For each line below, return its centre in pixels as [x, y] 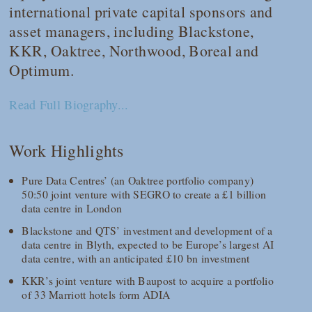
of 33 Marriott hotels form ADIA [96, 295]
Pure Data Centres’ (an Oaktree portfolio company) [138, 180]
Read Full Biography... [69, 104]
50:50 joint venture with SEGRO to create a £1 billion [144, 194]
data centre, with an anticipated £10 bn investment [136, 258]
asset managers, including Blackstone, [132, 31]
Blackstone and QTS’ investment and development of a [147, 231]
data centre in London [72, 208]
